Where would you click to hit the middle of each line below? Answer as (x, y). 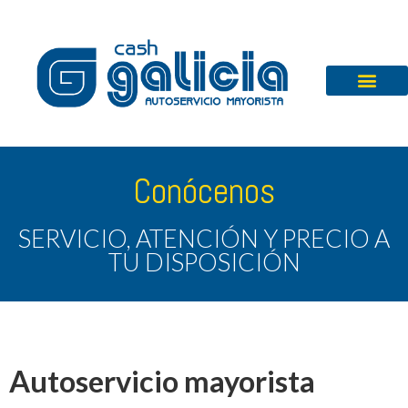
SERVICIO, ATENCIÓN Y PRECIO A (204, 239)
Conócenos (204, 191)
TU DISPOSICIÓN (204, 262)
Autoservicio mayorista (162, 382)
